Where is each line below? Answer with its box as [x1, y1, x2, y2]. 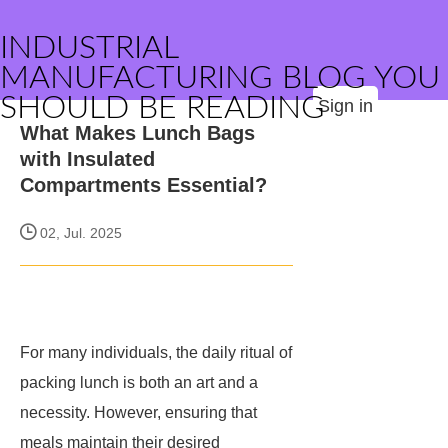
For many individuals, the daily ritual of [20, 344, 292, 361]
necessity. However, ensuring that [20, 404, 257, 421]
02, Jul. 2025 [36, 225, 122, 241]
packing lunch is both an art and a [20, 374, 258, 391]
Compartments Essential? [20, 174, 267, 196]
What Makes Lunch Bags [20, 122, 255, 144]
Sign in [318, 96, 373, 116]
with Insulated [20, 148, 155, 170]
